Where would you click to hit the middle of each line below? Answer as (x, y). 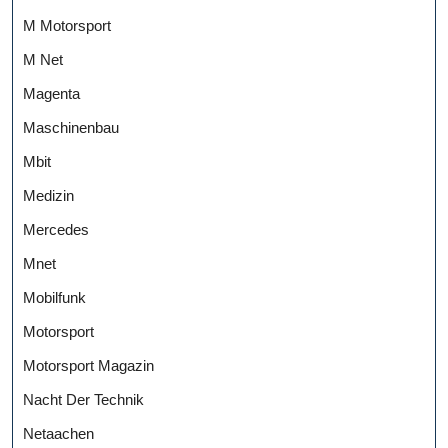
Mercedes (56, 230)
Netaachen (58, 434)
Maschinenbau (71, 128)
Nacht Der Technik (83, 400)
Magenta (51, 94)
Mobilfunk (54, 298)
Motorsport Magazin (88, 366)
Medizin (48, 196)
